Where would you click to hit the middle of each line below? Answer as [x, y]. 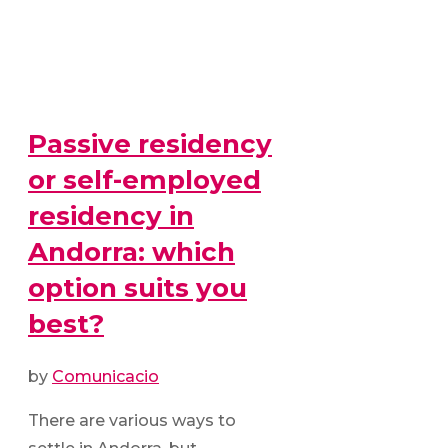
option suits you [137, 287]
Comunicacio [105, 377]
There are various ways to [132, 421]
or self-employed [144, 179]
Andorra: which [131, 251]
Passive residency [150, 143]
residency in [111, 215]
